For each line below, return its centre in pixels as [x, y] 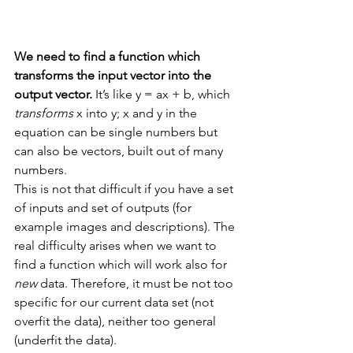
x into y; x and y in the [137, 113]
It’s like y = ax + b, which [164, 94]
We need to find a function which [109, 56]
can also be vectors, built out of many [120, 150]
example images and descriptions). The [126, 226]
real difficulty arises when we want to [117, 245]
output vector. [55, 94]
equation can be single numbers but [117, 132]
